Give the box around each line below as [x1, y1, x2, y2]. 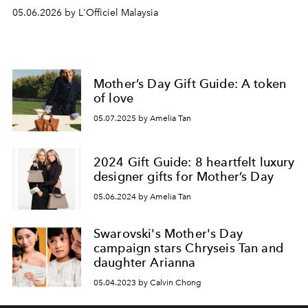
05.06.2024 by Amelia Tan [93, 191, 191, 201]
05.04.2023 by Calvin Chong [93, 277, 201, 287]
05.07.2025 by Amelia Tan [93, 113, 191, 123]
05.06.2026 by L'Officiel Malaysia [12, 7, 158, 19]
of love [93, 91, 134, 106]
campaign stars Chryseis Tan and [93, 241, 283, 255]
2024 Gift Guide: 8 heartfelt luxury [93, 155, 295, 170]
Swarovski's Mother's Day [93, 226, 243, 241]
